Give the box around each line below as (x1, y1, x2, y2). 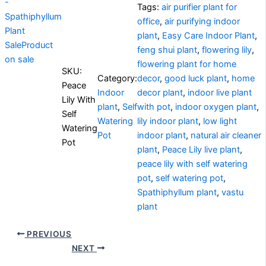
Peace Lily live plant (162, 144, 240, 155)
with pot (137, 101, 170, 112)
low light (203, 115, 237, 126)
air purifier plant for (161, 1, 237, 12)
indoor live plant (188, 87, 252, 98)
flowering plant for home (137, 58, 236, 69)
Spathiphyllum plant (137, 186, 217, 198)
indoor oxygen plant (175, 101, 256, 112)
